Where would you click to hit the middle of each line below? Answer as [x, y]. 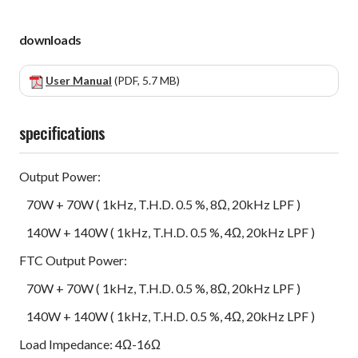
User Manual [79, 81]
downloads [50, 40]
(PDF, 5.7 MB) [146, 81]
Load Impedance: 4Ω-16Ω [90, 344]
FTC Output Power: [73, 261]
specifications [62, 133]
